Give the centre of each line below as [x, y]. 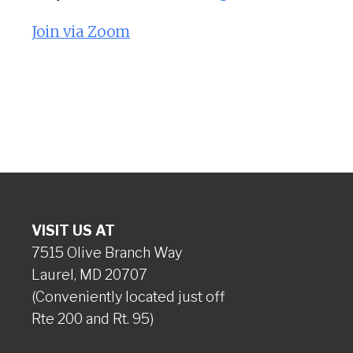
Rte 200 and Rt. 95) [93, 319]
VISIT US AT [73, 230]
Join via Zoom [81, 32]
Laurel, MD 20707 [89, 275]
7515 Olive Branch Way [107, 253]
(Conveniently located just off [128, 297]
